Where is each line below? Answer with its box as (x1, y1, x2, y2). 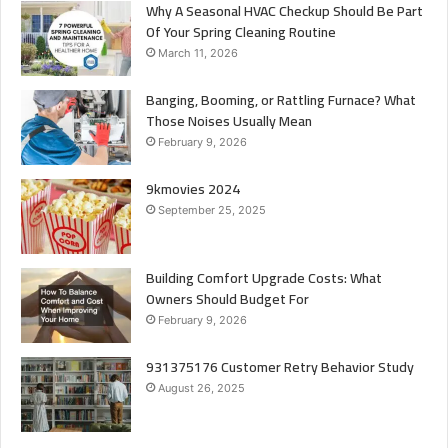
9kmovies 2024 (146, 176, 240, 203)
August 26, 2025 (158, 381, 245, 396)
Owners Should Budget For (146, 286, 309, 313)
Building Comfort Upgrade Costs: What (146, 265, 382, 292)
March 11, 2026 (158, 46, 238, 61)
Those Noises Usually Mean (146, 108, 312, 135)
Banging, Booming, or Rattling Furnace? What (146, 87, 416, 114)
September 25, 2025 (158, 203, 266, 218)
